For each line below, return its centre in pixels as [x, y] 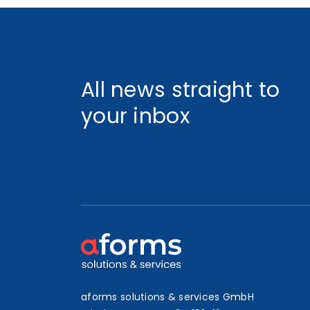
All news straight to [181, 90]
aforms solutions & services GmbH [167, 297]
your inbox [135, 116]
